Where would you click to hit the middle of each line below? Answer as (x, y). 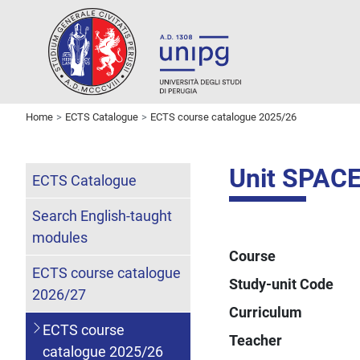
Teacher (256, 340)
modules (60, 237)
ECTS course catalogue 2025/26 (223, 117)
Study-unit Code (282, 284)
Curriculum (266, 312)
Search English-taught (102, 215)
